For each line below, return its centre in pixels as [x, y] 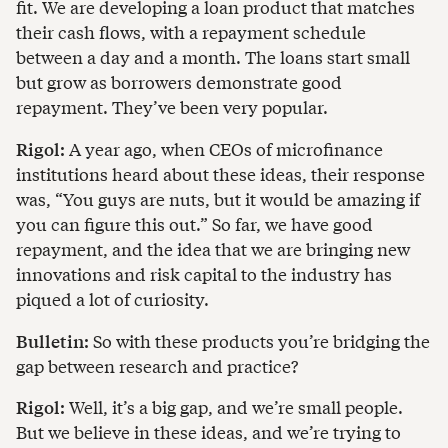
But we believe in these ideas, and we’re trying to [208, 432]
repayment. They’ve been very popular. [172, 107]
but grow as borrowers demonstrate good [179, 82]
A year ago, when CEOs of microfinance [224, 148]
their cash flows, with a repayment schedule [191, 32]
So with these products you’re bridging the [259, 340]
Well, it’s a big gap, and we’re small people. [234, 407]
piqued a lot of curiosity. [112, 298]
